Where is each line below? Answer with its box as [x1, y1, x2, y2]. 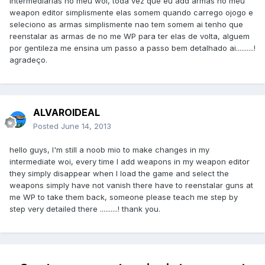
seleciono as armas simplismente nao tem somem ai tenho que [9, 20, 243, 30]
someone [109, 192, 144, 202]
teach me [173, 192, 208, 202]
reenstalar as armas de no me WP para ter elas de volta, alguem [9, 31, 250, 41]
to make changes [123, 145, 188, 155]
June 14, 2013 [61, 121, 111, 131]
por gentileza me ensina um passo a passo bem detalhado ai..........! [9, 43, 256, 53]
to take [38, 192, 63, 202]
